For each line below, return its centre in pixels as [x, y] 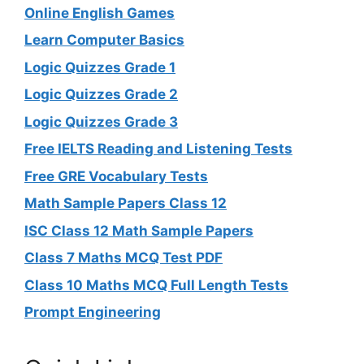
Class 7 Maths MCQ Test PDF [123, 258]
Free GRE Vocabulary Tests [116, 176]
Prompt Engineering [93, 312]
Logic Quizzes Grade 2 [101, 95]
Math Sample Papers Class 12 [126, 204]
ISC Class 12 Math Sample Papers [139, 230]
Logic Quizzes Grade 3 [101, 121]
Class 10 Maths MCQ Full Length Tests [156, 285]
